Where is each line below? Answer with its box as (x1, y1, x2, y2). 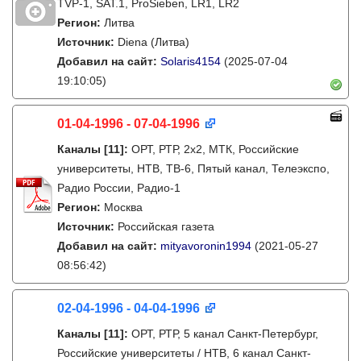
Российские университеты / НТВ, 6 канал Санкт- (57, 346, 311, 359)
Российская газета (118, 220, 214, 233)
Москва (104, 201, 143, 214)
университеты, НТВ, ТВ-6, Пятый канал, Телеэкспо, (57, 162, 330, 175)
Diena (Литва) (118, 35, 189, 48)
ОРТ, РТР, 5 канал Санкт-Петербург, (131, 327, 318, 340)
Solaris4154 (160, 55, 221, 68)
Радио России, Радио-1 (57, 181, 180, 194)
